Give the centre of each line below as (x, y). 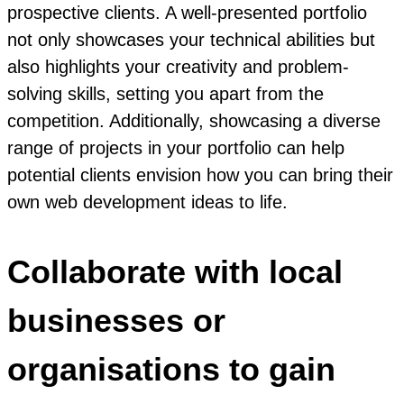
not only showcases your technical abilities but (191, 40)
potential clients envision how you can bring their (200, 175)
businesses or (116, 321)
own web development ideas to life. (147, 202)
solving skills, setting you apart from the (165, 94)
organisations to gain (171, 370)
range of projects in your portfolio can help (176, 148)
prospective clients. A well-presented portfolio (187, 13)
